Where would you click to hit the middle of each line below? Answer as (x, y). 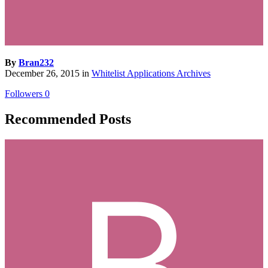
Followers (24, 93)
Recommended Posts (68, 119)
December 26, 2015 (42, 73)
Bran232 (36, 62)
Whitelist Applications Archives (151, 73)
